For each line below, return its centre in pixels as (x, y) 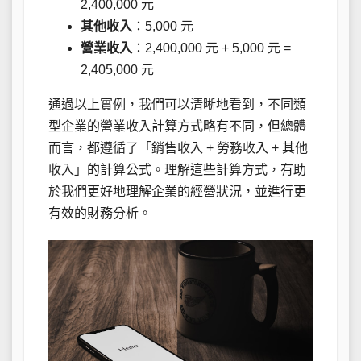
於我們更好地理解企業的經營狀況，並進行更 (177, 192)
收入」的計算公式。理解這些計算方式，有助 (177, 170)
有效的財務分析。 (100, 214)
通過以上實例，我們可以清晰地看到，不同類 (177, 105)
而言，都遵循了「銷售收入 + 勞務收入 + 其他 (178, 148)
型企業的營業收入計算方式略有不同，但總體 (177, 127)
